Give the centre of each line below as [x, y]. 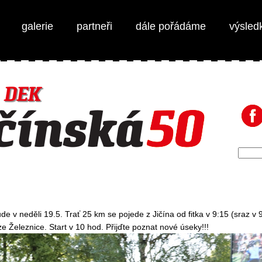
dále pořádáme [171, 26]
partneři [94, 26]
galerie [37, 26]
